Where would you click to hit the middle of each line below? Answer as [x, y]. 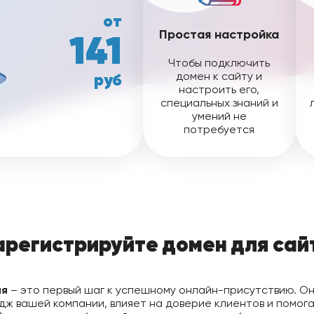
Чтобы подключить [219, 63]
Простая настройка [219, 34]
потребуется [219, 129]
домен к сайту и [219, 76]
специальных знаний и [219, 103]
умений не [219, 116]
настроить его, [219, 89]
